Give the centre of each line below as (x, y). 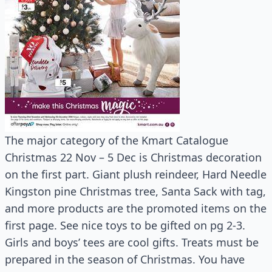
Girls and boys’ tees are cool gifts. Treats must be (132, 242)
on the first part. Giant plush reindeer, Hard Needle (136, 174)
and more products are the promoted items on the (136, 208)
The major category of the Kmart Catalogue (117, 140)
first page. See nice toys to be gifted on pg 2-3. (125, 225)
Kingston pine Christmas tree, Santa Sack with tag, (135, 191)
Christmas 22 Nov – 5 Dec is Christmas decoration (133, 157)
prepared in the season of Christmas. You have (125, 259)
